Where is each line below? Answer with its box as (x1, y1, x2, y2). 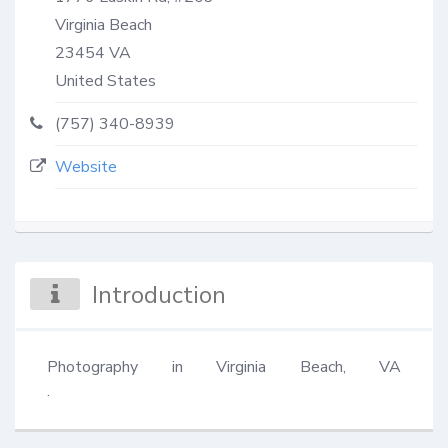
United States (55, 69, 156, 92)
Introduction (92, 278, 227, 311)
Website (55, 155, 117, 178)
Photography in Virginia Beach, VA (47, 355, 401, 378)
